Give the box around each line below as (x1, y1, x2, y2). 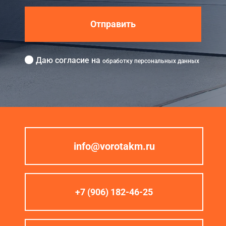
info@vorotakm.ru (73, 140, 155, 152)
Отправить (90, 18, 136, 29)
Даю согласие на (36, 55, 102, 65)
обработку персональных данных (102, 57, 199, 65)
